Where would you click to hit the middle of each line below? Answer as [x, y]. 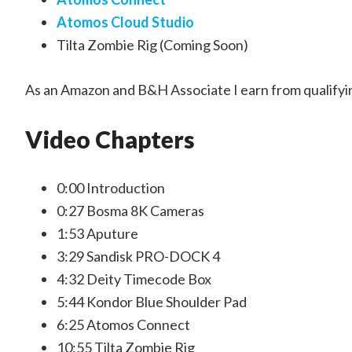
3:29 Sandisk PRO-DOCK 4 [138, 256]
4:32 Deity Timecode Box [134, 279]
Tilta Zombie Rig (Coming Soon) [152, 45]
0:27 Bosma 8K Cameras [130, 211]
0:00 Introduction [111, 188]
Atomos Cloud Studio [125, 22]
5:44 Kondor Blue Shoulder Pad [152, 302]
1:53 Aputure [97, 233]
